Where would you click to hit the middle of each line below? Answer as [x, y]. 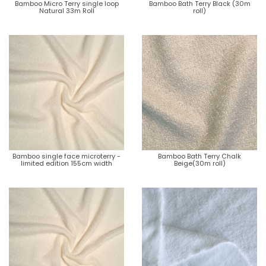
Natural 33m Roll [66, 10]
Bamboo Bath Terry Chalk [199, 156]
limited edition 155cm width [66, 163]
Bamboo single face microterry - [66, 156]
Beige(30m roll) [199, 163]
